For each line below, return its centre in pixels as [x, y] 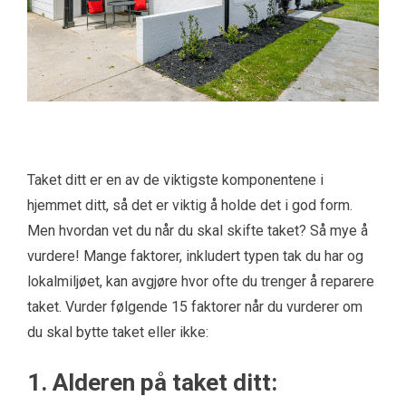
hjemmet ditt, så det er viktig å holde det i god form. [190, 205]
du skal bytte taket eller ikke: [118, 332]
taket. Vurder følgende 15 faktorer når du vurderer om [195, 307]
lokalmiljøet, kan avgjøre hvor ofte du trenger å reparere [201, 281]
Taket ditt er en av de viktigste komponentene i [175, 180]
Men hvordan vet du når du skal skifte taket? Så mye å [198, 231]
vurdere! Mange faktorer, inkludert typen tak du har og [195, 256]
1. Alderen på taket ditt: [152, 382]
